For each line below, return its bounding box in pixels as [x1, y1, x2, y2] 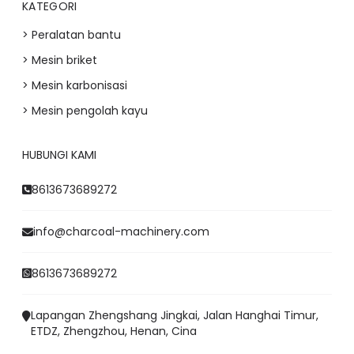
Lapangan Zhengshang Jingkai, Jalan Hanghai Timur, [31, 307, 318, 323]
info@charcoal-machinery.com [33, 223, 209, 239]
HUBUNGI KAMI [22, 146, 96, 163]
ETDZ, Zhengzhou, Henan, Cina [31, 322, 197, 339]
